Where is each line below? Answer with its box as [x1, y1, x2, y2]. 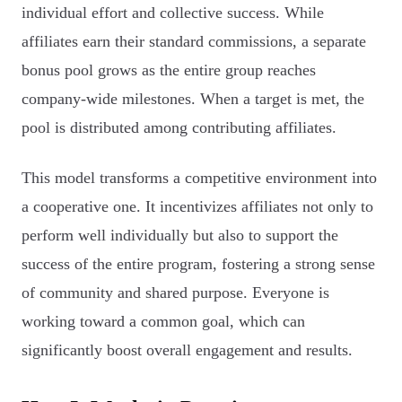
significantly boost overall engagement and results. [22, 341, 353, 360]
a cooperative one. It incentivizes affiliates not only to [22, 197, 373, 216]
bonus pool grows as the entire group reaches [22, 61, 316, 80]
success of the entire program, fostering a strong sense [22, 255, 375, 274]
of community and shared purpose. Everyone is [22, 284, 329, 302]
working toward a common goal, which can [22, 312, 305, 331]
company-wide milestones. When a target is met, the [22, 90, 364, 109]
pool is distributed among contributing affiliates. [22, 118, 336, 137]
